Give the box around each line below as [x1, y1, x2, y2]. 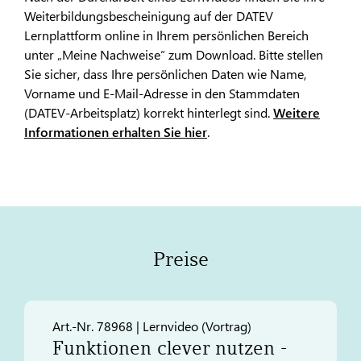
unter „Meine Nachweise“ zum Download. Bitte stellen [24, 45, 323, 63]
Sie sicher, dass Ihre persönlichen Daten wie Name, [24, 64, 306, 82]
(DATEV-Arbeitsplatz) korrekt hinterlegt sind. [24, 103, 273, 121]
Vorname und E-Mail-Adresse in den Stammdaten [24, 84, 300, 102]
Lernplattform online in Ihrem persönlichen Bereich [24, 26, 309, 44]
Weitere [273, 103, 320, 121]
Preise [152, 247, 209, 272]
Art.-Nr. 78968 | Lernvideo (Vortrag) [52, 317, 251, 335]
